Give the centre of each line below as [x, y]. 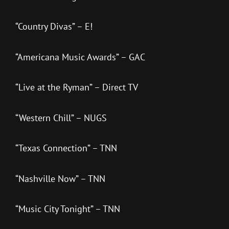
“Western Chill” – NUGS [61, 118]
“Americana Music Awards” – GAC [80, 57]
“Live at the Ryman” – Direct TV [77, 87]
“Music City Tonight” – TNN [68, 209]
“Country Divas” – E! [55, 27]
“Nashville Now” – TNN [60, 178]
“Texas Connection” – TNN [66, 148]
